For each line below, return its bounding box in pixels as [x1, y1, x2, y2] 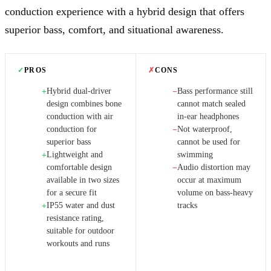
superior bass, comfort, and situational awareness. [5, 24, 224, 36]
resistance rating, [47, 214, 104, 223]
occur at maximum [177, 175, 241, 185]
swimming [177, 150, 213, 160]
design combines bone [47, 99, 122, 109]
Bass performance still [177, 87, 253, 96]
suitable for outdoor [47, 226, 114, 236]
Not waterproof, [177, 125, 232, 134]
